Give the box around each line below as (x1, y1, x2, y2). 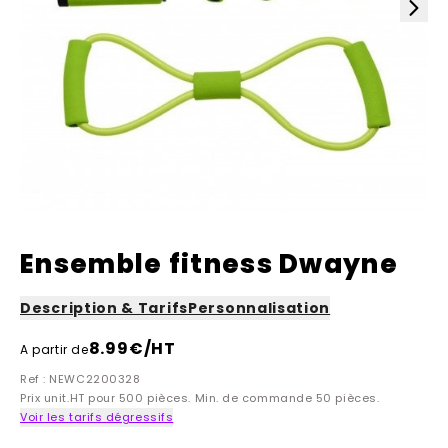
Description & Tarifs (20, 298, 188, 318)
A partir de (20, 341, 89, 358)
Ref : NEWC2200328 (20, 371, 141, 387)
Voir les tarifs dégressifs (20, 409, 174, 425)
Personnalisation (188, 298, 331, 318)
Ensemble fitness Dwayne (20, 246, 398, 282)
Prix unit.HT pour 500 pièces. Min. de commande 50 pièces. (20, 390, 380, 406)
